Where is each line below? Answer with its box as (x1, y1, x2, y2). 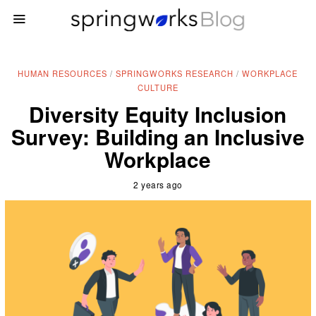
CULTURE (137, 82, 178, 93)
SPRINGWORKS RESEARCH (116, 68, 234, 79)
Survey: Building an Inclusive (11, 121, 305, 152)
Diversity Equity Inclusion (29, 98, 287, 129)
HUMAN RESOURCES (18, 68, 108, 79)
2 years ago (133, 178, 183, 190)
